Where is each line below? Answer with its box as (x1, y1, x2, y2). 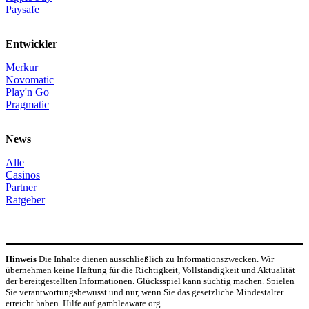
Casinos (6, 168, 40, 181)
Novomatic (6, 73, 54, 86)
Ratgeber (6, 193, 45, 206)
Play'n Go (6, 86, 49, 98)
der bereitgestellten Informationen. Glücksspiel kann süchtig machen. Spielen (6, 275, 295, 286)
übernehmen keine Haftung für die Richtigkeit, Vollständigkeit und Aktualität (6, 264, 295, 275)
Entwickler (6, 37, 57, 50)
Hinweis (6, 253, 37, 264)
